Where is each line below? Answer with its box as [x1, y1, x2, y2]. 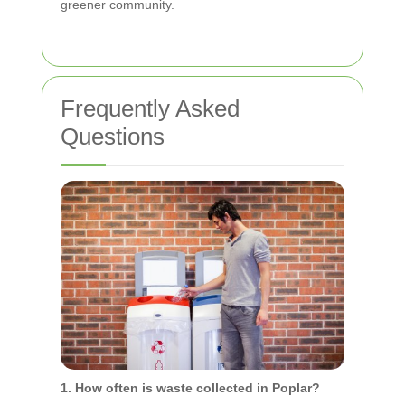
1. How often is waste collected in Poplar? [61, 380, 320, 395]
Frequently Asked [61, 94, 240, 122]
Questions [61, 122, 165, 150]
